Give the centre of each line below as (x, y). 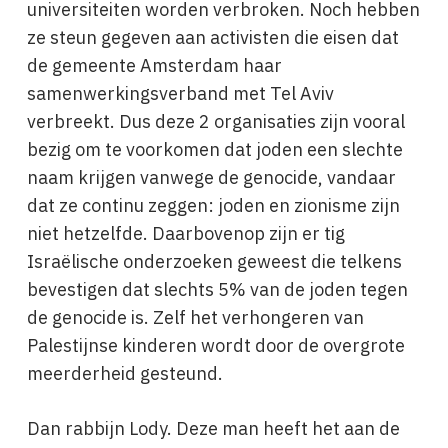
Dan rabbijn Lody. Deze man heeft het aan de (213, 428)
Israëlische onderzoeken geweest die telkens (214, 261)
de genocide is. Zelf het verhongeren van (195, 317)
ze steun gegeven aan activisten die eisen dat (212, 37)
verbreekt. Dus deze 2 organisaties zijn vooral (215, 121)
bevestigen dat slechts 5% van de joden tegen (217, 289)
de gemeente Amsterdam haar (154, 65)
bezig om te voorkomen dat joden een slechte (214, 149)
